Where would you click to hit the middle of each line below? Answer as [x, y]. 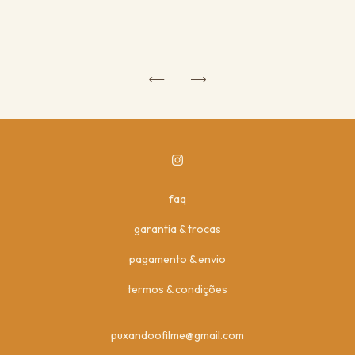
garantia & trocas [177, 229]
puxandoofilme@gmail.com [177, 336]
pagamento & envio [177, 260]
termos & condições [177, 290]
